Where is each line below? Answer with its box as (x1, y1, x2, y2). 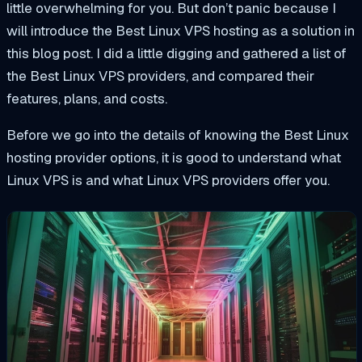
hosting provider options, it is (6, 148, 186, 166)
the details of (120, 125, 204, 144)
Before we (6, 125, 74, 144)
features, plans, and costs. (6, 89, 167, 107)
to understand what (218, 148, 341, 166)
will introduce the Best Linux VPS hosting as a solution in (6, 21, 355, 40)
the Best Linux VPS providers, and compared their (6, 66, 314, 85)
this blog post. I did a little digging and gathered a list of (6, 44, 347, 62)
